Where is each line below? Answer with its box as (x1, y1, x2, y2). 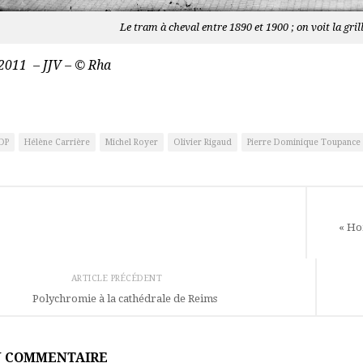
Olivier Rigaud (173, 136, 232, 147)
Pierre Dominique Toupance (246, 136, 361, 147)
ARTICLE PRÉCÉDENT (70, 272, 165, 284)
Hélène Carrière (23, 136, 90, 147)
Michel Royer (105, 136, 158, 147)
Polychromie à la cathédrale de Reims (32, 292, 217, 305)
